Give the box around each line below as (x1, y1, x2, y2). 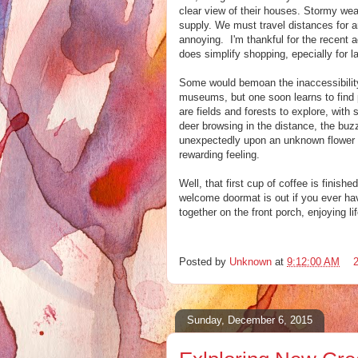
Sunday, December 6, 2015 (187, 314, 312, 327)
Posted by (179, 255, 229, 268)
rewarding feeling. (179, 148, 260, 161)
